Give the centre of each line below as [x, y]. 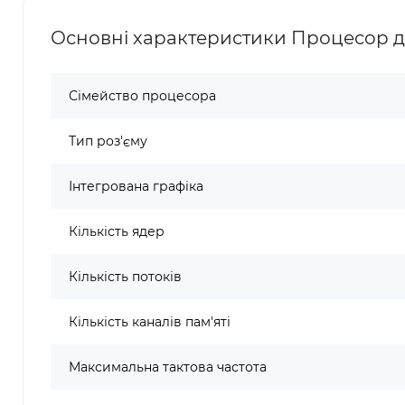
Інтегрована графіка [136, 186]
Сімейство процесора [142, 96]
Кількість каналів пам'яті [150, 322]
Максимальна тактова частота [168, 367]
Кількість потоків [125, 277]
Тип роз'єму [108, 141]
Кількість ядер [117, 231]
